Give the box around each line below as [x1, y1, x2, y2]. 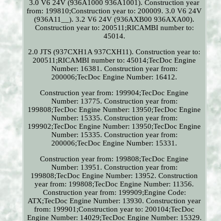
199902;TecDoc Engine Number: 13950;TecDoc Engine [28, 122, 201, 131]
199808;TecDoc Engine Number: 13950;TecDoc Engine [28, 106, 201, 114]
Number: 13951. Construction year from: [51, 163, 178, 172]
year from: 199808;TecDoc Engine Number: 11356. [35, 180, 194, 188]
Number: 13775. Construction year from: [51, 97, 178, 106]
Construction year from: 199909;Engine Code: [42, 188, 186, 197]
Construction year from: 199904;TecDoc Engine [40, 89, 189, 97]
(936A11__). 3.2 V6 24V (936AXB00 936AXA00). [34, 15, 195, 24]
